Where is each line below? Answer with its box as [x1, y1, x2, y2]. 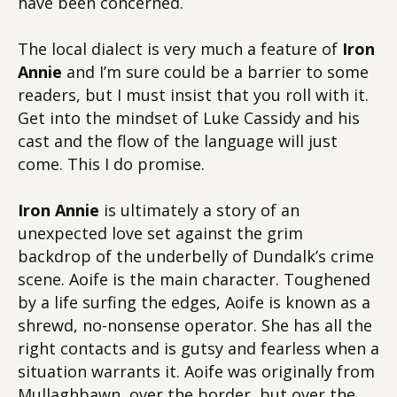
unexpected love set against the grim [18, 222, 303, 244]
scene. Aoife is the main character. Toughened [18, 269, 370, 290]
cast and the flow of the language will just [18, 130, 338, 152]
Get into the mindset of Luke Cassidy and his [18, 107, 360, 128]
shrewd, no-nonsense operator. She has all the [18, 315, 372, 336]
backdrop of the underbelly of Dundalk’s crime [18, 245, 374, 267]
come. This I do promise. [18, 153, 205, 175]
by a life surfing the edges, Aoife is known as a [18, 292, 370, 313]
